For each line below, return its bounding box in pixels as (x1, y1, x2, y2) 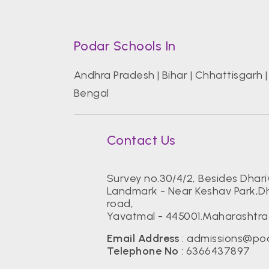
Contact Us (106, 132, 176, 149)
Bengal (73, 86, 109, 100)
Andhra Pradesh (73, 68, 155, 82)
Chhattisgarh (195, 68, 263, 82)
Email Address (106, 232, 180, 246)
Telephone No (106, 244, 179, 258)
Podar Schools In (73, 37, 176, 54)
